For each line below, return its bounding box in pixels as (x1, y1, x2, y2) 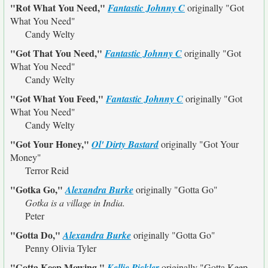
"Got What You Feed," (10, 92, 106, 105)
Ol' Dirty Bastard (92, 138, 159, 151)
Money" (10, 151, 41, 163)
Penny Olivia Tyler (25, 242, 96, 254)
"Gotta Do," (10, 228, 63, 242)
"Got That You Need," (10, 46, 105, 60)
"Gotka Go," (10, 182, 65, 196)
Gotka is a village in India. (25, 196, 125, 209)
